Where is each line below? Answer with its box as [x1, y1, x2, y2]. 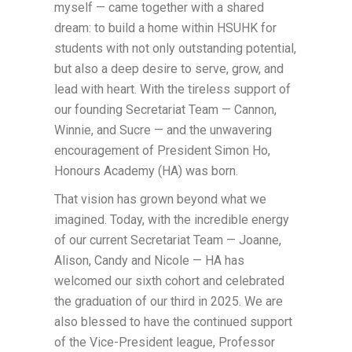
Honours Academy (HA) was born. [53, 163, 238, 178]
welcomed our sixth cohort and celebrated [53, 273, 284, 288]
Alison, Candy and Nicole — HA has [53, 252, 244, 268]
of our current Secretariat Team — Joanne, [53, 232, 281, 247]
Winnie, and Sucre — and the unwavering [53, 122, 272, 137]
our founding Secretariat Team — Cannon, [53, 101, 277, 117]
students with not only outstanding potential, [53, 40, 296, 56]
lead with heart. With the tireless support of [53, 81, 291, 97]
